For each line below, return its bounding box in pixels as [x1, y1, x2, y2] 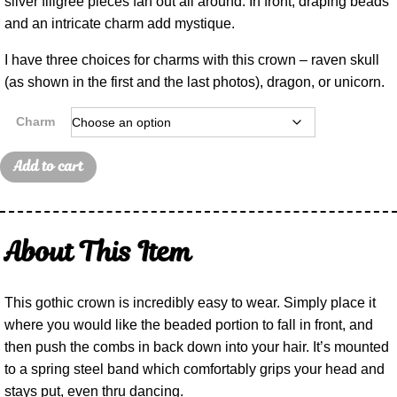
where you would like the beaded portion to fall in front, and [4, 316, 373, 332]
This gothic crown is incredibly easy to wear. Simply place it [4, 294, 376, 310]
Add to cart [13, 155, 83, 176]
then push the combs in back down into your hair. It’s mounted [4, 339, 389, 354]
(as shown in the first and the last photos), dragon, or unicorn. [4, 74, 385, 90]
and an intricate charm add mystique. [4, 15, 235, 31]
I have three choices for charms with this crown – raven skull [4, 51, 379, 67]
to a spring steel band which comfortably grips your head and [4, 361, 385, 377]
